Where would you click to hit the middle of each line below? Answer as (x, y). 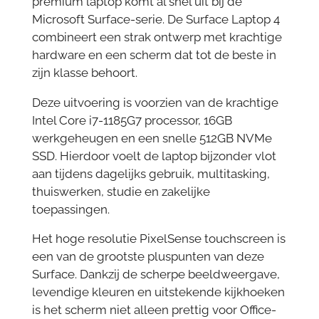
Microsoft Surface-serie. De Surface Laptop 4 (156, 20)
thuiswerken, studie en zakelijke (121, 191)
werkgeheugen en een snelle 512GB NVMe (152, 138)
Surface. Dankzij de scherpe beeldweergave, (156, 274)
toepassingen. (70, 209)
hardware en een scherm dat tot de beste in (154, 55)
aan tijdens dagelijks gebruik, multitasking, (151, 173)
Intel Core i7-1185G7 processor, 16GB (132, 120)
